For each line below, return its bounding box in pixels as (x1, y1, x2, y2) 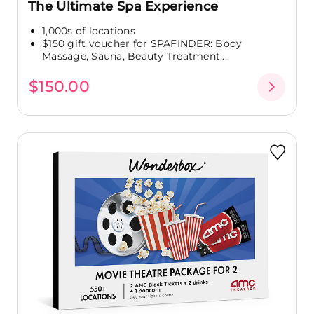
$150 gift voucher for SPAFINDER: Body (42, 36, 243, 50)
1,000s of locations (42, 24, 135, 37)
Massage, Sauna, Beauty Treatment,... (42, 49, 229, 62)
